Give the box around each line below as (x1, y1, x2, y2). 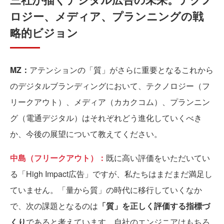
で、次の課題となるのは (10, 200, 98, 211)
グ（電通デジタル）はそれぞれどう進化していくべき (10, 112, 202, 123)
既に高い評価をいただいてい (106, 152, 210, 163)
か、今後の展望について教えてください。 (10, 128, 162, 139)
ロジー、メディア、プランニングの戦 (10, 8, 203, 24)
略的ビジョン (10, 24, 78, 40)
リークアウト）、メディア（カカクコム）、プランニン (10, 96, 210, 107)
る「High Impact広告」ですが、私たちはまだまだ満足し (10, 168, 212, 179)
